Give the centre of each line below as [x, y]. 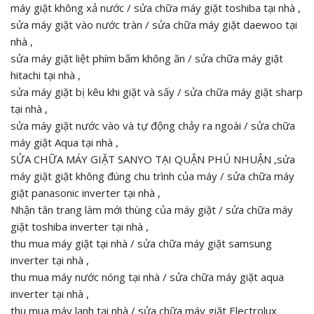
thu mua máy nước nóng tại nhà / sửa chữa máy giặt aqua [147, 277]
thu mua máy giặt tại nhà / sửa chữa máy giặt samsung [141, 244]
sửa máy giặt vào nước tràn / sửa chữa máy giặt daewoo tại [154, 25]
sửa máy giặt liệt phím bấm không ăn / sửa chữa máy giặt [147, 59]
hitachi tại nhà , [46, 75]
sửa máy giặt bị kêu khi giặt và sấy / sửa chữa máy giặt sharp [157, 92]
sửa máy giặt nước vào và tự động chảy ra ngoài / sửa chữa [153, 126]
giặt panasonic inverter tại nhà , [86, 193]
